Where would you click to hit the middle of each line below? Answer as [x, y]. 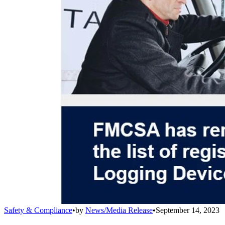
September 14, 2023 [188, 210]
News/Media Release [119, 210]
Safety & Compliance [38, 210]
